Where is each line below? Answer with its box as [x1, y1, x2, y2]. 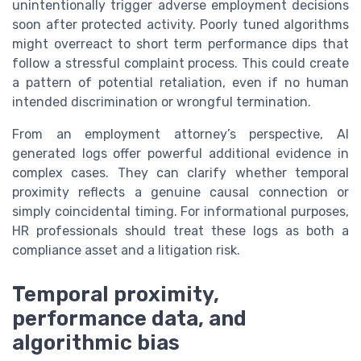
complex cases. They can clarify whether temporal [12, 165, 349, 181]
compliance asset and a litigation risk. [12, 243, 240, 259]
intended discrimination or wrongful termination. [12, 94, 311, 110]
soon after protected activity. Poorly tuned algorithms [12, 17, 349, 33]
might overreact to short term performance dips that [12, 36, 349, 52]
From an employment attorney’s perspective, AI [12, 127, 349, 143]
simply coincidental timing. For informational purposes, [12, 204, 349, 220]
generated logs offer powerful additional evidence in [12, 146, 349, 162]
